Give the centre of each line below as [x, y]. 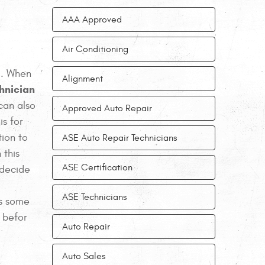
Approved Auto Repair [107, 108]
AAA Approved [92, 20]
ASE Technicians [94, 197]
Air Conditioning [95, 49]
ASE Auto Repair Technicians [119, 138]
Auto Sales [84, 256]
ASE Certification [97, 167]
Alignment [83, 79]
